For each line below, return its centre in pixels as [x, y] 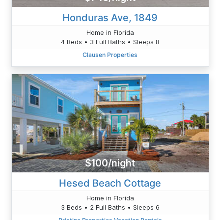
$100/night [110, 163]
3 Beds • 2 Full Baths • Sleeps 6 [110, 207]
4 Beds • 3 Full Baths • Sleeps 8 [110, 41]
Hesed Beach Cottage [110, 183]
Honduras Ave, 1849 [110, 17]
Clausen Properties [110, 55]
